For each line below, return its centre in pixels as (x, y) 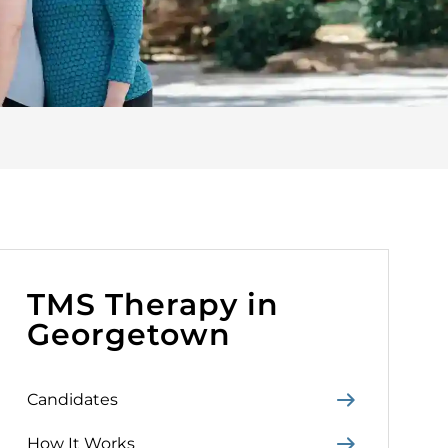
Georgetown (129, 334)
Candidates (73, 399)
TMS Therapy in (153, 304)
